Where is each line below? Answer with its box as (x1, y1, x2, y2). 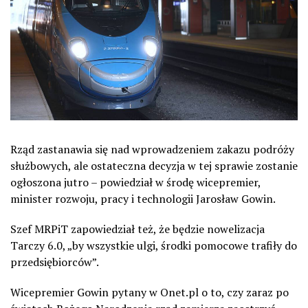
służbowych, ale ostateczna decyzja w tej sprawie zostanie (10, 157, 298, 173)
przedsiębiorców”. (10, 254, 99, 269)
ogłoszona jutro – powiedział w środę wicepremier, (10, 174, 261, 190)
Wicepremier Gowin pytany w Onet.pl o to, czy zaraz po (10, 284, 289, 300)
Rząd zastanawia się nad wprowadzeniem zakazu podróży (10, 141, 294, 157)
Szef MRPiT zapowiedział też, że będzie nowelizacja (10, 221, 265, 236)
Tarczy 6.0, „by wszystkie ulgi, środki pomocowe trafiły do (10, 237, 297, 253)
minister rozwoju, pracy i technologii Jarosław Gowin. (10, 190, 276, 206)
